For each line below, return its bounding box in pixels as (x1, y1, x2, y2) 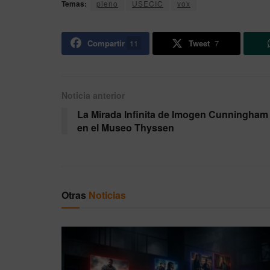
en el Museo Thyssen (77, 121, 174, 135)
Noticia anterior (61, 89, 125, 102)
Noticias (89, 188, 126, 202)
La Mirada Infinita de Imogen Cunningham (77, 107, 268, 122)
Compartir (87, 37, 125, 49)
